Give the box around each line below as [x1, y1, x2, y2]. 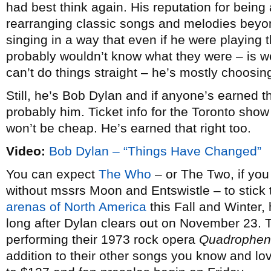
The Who [99, 167, 151, 181]
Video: [6, 144, 45, 158]
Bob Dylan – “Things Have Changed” [49, 144, 261, 158]
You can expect [6, 167, 99, 181]
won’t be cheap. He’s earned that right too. [6, 121, 251, 135]
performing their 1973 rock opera [6, 232, 199, 246]
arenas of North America [6, 200, 146, 214]
